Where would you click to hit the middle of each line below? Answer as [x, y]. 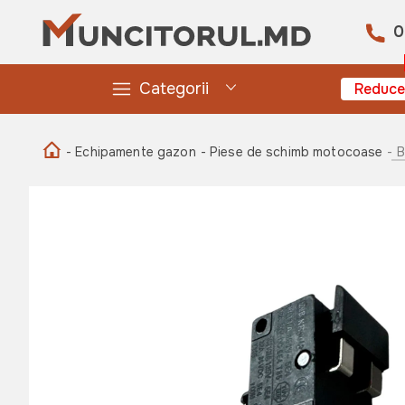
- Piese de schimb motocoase [292, 152]
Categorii [174, 89]
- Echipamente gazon [131, 152]
